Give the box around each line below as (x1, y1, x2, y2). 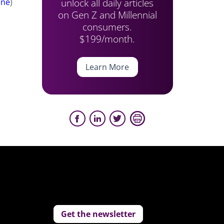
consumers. (82, 20, 132, 33)
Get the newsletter (61, 208, 136, 219)
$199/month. (79, 32, 135, 45)
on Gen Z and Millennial (57, 8, 157, 21)
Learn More (85, 61, 129, 72)
